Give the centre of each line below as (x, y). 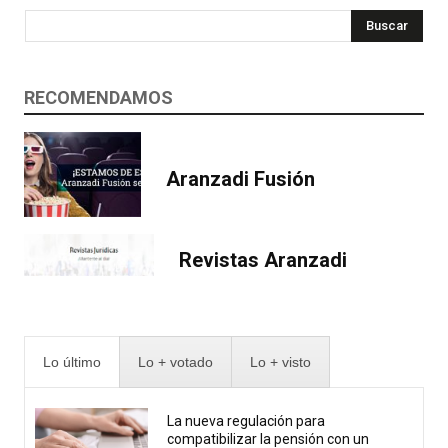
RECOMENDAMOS (98, 97)
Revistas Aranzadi (263, 260)
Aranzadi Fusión (240, 179)
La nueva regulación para (246, 421)
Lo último (72, 362)
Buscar (387, 25)
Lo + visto (280, 362)
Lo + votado (175, 362)
